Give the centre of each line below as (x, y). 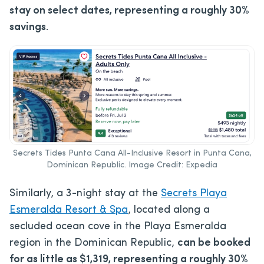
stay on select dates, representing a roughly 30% (129, 11)
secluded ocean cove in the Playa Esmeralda (118, 227)
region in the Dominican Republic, (93, 243)
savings (28, 28)
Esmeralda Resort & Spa (69, 210)
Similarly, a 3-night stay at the (85, 194)
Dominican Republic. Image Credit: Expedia (132, 166)
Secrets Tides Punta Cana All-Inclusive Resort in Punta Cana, (132, 154)
